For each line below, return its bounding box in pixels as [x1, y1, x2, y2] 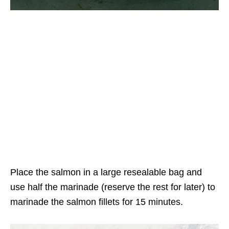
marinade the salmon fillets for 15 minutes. [10, 197, 183, 208]
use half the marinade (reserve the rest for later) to [10, 182, 215, 193]
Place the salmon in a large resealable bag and [10, 167, 202, 178]
